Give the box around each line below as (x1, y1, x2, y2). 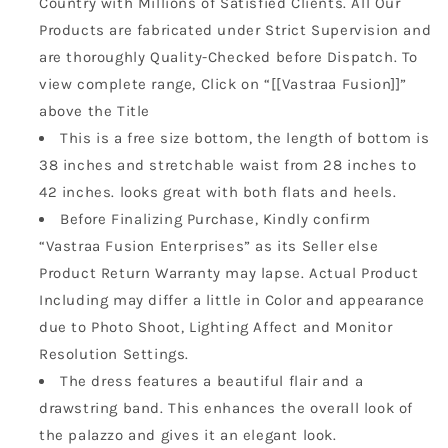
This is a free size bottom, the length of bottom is (60, 129, 430, 148)
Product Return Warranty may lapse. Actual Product (39, 264, 419, 283)
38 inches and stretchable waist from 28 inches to (39, 156, 417, 175)
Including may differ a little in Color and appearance (39, 291, 425, 310)
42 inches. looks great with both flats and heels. (39, 183, 397, 202)
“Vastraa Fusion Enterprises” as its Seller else (39, 237, 379, 256)
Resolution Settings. (39, 345, 189, 364)
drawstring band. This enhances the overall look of (39, 399, 414, 418)
